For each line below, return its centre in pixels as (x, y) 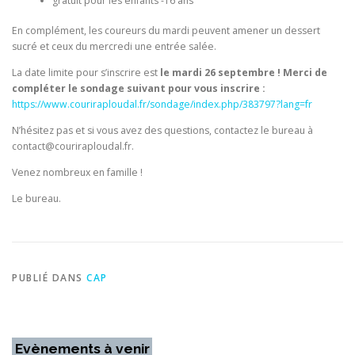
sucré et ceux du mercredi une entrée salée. (114, 46)
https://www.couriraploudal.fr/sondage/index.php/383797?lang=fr (162, 104)
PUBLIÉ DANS (49, 277)
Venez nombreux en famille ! (77, 173)
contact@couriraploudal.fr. (73, 147)
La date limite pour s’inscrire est (85, 73)
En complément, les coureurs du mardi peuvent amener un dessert (166, 30)
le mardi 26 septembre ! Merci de (242, 73)
